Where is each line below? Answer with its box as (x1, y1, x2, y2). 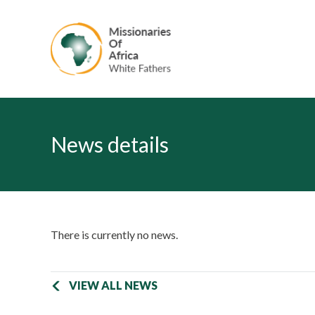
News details (51, 131, 169, 157)
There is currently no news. (51, 228, 178, 241)
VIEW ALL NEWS (69, 278, 157, 292)
